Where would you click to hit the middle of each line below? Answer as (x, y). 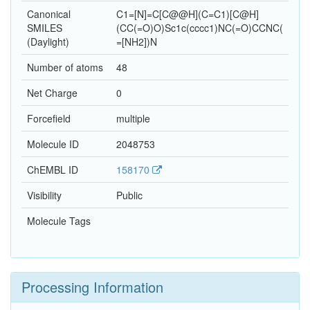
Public (129, 195)
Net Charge (52, 93)
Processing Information (92, 287)
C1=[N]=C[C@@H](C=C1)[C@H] (188, 14)
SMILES (45, 28)
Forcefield (49, 119)
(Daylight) (48, 42)
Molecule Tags (59, 221)
